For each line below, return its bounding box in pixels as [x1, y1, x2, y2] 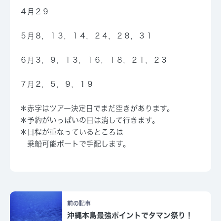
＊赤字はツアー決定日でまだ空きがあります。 [20, 105, 174, 112]
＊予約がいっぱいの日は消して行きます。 [20, 116, 159, 124]
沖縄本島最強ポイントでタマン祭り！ [67, 212, 193, 220]
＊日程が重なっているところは [20, 128, 123, 136]
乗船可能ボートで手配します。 [20, 140, 130, 148]
